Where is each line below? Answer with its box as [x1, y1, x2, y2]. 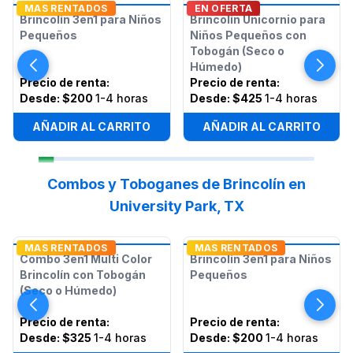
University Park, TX [109, 198, 244, 214]
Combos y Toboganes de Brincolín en [47, 176, 306, 192]
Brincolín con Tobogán [20, 268, 146, 281]
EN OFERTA [194, 2, 253, 14]
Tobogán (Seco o [189, 44, 284, 58]
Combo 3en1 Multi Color [20, 252, 152, 266]
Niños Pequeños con [189, 28, 307, 42]
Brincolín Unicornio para [189, 13, 325, 26]
